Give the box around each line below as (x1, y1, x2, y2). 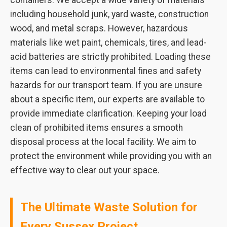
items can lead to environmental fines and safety (10, 66, 201, 76)
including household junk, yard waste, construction (10, 9, 209, 19)
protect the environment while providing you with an (10, 151, 212, 161)
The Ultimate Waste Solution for (20, 200, 198, 214)
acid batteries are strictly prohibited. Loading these (10, 52, 211, 62)
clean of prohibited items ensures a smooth (10, 123, 183, 133)
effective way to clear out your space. (10, 165, 160, 175)
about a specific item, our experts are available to (10, 94, 205, 104)
